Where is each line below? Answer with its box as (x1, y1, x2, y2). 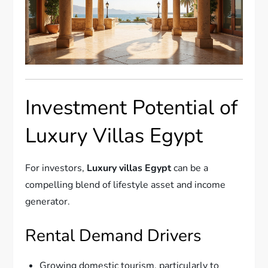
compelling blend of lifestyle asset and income (25, 178, 226, 192)
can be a (171, 162, 209, 175)
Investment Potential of (25, 94, 238, 122)
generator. (25, 195, 71, 209)
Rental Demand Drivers (25, 224, 202, 248)
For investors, (25, 162, 87, 175)
